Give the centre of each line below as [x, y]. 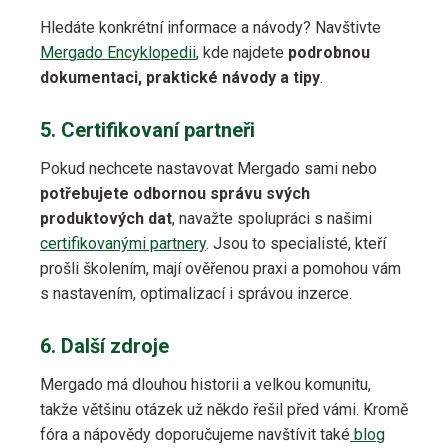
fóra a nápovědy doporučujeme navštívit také [195, 435]
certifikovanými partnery [123, 244]
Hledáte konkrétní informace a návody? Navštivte [210, 28]
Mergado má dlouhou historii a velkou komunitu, [205, 385]
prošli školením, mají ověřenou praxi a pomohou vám [220, 269]
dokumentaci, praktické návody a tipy [180, 78]
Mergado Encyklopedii [118, 53]
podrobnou [329, 53]
